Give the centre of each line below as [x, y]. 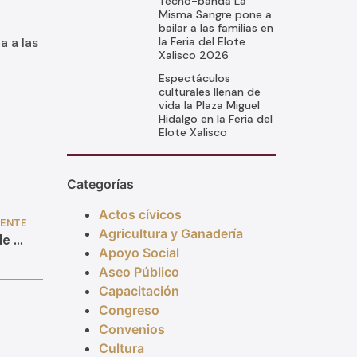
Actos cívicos [140, 215]
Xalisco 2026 [193, 55]
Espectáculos [194, 78]
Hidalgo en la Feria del [215, 119]
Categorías [100, 184]
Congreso [129, 310]
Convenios [131, 330]
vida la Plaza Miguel [209, 106]
